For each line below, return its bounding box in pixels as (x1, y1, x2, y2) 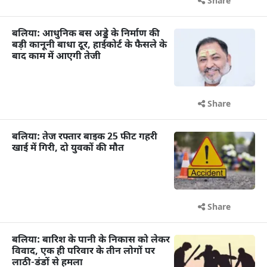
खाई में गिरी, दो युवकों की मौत (12, 142, 124, 155)
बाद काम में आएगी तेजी (12, 50, 101, 63)
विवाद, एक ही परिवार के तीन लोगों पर (12, 246, 155, 259)
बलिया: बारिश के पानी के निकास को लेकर (12, 234, 170, 247)
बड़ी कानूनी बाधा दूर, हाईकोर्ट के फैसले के (12, 39, 167, 52)
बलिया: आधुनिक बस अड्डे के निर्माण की (12, 27, 160, 41)
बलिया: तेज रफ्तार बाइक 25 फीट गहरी (12, 131, 157, 144)
